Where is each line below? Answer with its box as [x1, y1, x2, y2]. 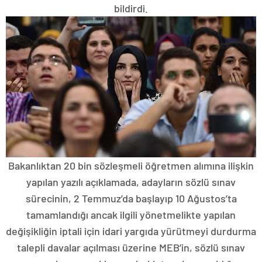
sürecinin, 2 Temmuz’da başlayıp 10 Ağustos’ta [25, 192, 237, 205]
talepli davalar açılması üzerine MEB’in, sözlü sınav [17, 241, 245, 254]
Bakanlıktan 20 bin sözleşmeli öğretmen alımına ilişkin [8, 159, 254, 173]
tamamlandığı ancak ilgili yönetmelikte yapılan [26, 208, 236, 222]
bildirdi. [114, 2, 148, 15]
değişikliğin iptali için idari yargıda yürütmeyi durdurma [6, 225, 256, 238]
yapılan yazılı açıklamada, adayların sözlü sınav [26, 175, 236, 189]
